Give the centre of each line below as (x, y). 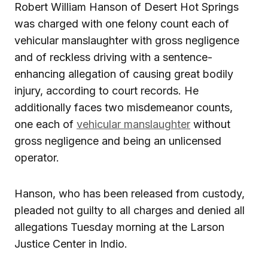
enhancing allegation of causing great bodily (124, 74)
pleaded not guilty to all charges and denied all (130, 211)
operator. (37, 158)
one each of (45, 124)
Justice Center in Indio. (71, 244)
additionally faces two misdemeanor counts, (124, 108)
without (210, 124)
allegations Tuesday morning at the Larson (119, 227)
